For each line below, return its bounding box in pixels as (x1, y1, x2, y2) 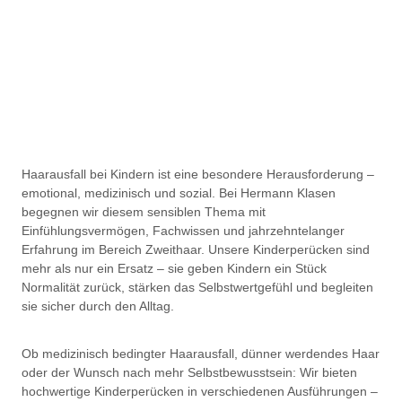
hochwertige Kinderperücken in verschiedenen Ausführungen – (22, 384, 378, 399)
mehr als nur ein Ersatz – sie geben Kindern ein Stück (22, 261, 327, 276)
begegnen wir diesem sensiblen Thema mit (22, 205, 266, 220)
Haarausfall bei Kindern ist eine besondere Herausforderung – (22, 167, 374, 182)
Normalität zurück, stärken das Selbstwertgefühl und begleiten (22, 280, 373, 295)
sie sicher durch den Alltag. (22, 299, 174, 314)
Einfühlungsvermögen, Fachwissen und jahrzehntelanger (22, 223, 345, 239)
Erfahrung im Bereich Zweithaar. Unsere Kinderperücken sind (22, 242, 370, 258)
